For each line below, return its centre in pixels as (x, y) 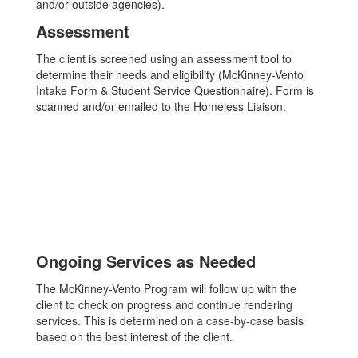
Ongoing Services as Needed (146, 261)
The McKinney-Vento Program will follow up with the (166, 288)
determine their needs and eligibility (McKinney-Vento (170, 74)
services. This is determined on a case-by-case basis (170, 320)
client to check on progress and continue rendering (164, 304)
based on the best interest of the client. (134, 336)
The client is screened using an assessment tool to (164, 58)
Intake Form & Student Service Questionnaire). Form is (175, 90)
